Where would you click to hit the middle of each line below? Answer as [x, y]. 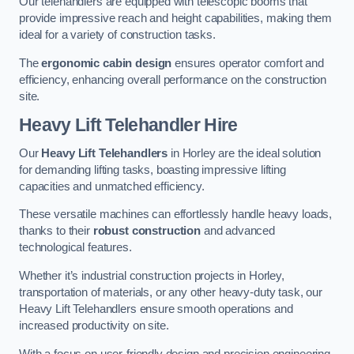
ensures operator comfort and [248, 63]
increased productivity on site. [94, 326]
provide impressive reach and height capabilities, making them [176, 19]
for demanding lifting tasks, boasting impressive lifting [153, 169]
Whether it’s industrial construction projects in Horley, [152, 276]
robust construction [147, 231]
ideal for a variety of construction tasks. [117, 35]
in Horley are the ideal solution [245, 153]
